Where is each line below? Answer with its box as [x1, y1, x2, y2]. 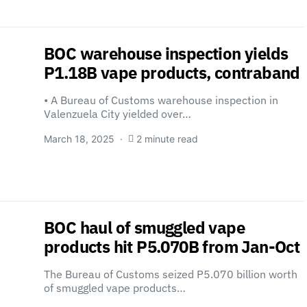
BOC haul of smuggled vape [44, 217, 245, 238]
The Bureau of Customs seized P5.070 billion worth [44, 267, 297, 281]
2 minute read [136, 133, 198, 145]
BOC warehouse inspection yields [44, 42, 288, 64]
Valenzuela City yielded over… [44, 107, 191, 121]
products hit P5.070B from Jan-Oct [44, 236, 300, 258]
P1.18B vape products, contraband [44, 62, 300, 84]
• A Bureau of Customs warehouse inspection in [44, 93, 278, 107]
